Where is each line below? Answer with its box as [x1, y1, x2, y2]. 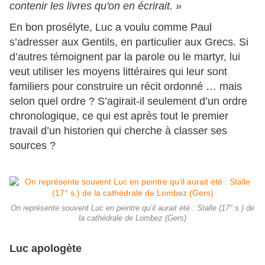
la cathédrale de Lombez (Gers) [79, 214, 186, 223]
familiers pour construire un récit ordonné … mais [9, 80, 242, 93]
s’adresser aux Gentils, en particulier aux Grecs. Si [9, 36, 248, 49]
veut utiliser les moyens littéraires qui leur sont [9, 66, 227, 78]
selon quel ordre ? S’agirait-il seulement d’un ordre [9, 95, 247, 108]
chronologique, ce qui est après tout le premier [9, 110, 228, 122]
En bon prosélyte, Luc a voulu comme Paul [9, 21, 212, 34]
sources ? [9, 140, 56, 152]
